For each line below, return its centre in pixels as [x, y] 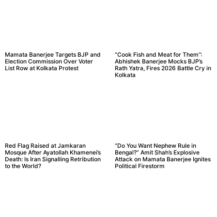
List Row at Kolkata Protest [42, 68]
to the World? [23, 166]
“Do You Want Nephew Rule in [155, 145]
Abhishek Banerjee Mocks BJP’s [158, 62]
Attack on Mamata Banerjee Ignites [163, 159]
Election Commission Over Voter [49, 62]
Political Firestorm [139, 166]
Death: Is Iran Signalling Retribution [53, 159]
